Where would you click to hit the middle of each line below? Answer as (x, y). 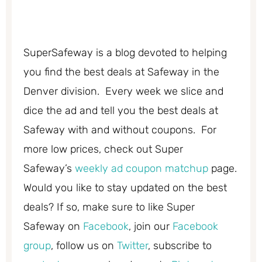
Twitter (132, 246)
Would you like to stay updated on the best (125, 188)
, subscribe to (180, 246)
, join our (151, 227)
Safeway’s (49, 169)
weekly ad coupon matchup (142, 169)
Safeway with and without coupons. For (120, 130)
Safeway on (53, 227)
